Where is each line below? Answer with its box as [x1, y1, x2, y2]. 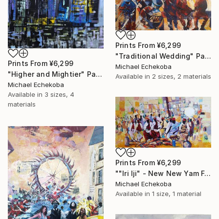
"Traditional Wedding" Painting [204, 51, 211, 60]
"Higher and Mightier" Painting [95, 70, 102, 79]
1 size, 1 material [152, 190, 201, 198]
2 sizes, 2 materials [152, 72, 211, 80]
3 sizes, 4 [44, 90, 74, 99]
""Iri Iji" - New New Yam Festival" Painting [204, 169, 211, 178]
